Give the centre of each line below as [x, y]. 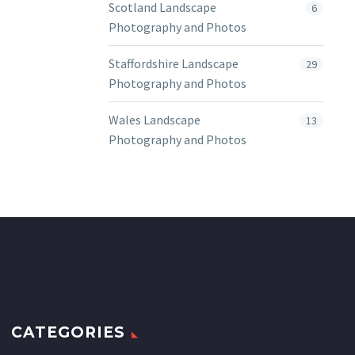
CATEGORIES [68, 333]
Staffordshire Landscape [174, 63]
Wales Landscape [155, 120]
